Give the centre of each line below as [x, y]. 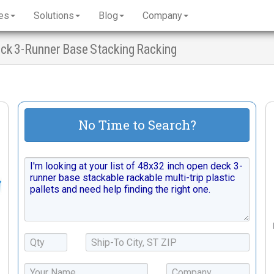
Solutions [54, 15]
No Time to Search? [137, 125]
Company [162, 15]
